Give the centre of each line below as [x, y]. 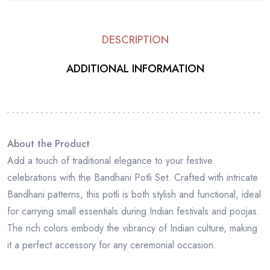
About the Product [49, 143]
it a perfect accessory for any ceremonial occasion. [112, 245]
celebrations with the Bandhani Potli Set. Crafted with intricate [133, 177]
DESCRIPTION [135, 40]
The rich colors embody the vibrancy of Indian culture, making [132, 228]
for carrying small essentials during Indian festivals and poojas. [133, 211]
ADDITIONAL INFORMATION [135, 69]
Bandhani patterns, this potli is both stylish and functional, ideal [134, 194]
